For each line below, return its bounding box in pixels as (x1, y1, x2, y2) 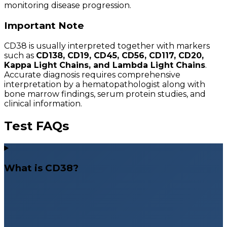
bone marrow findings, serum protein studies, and (4, 89, 206, 99)
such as (4, 50, 36, 60)
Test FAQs (4, 118, 69, 133)
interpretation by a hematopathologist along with (4, 79, 205, 89)
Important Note (4, 20, 84, 32)
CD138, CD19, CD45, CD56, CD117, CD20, (36, 50, 204, 60)
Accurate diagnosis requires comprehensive (4, 69, 180, 80)
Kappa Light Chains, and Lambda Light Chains (4, 60, 205, 70)
